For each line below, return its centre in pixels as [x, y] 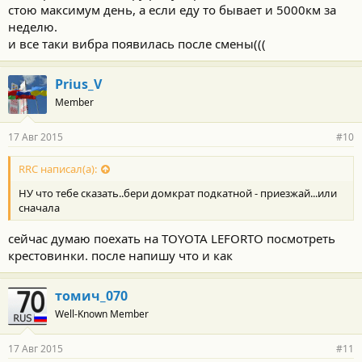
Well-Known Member [102, 314]
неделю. [33, 27]
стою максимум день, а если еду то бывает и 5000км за [172, 10]
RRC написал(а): [58, 169]
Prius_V [78, 84]
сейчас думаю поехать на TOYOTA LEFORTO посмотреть [172, 238]
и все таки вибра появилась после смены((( [137, 44]
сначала [39, 208]
